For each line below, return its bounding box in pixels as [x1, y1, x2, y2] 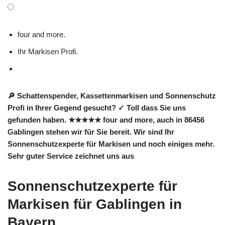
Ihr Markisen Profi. [18, 47, 82, 56]
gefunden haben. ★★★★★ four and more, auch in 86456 [8, 116, 204, 124]
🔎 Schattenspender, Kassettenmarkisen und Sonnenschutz [8, 91, 216, 100]
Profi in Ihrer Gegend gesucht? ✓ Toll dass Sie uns [8, 103, 186, 112]
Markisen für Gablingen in [8, 196, 182, 212]
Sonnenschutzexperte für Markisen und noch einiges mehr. [8, 140, 214, 148]
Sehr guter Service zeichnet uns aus [8, 152, 134, 160]
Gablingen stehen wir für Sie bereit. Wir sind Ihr [8, 128, 174, 136]
